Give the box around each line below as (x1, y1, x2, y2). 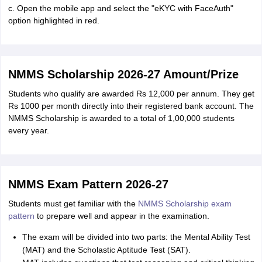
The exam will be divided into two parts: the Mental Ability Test (22, 232, 250, 242)
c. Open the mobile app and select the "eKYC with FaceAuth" (8, 4, 233, 13)
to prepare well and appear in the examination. (34, 211, 209, 220)
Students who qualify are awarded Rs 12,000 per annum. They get (8, 89, 254, 98)
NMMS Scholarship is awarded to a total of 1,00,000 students (8, 113, 235, 123)
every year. (8, 126, 49, 135)
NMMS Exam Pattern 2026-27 (8, 178, 168, 191)
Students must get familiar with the (8, 199, 138, 208)
